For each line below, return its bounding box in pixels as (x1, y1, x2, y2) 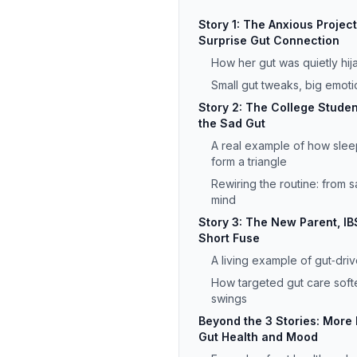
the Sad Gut (198, 116, 265, 130)
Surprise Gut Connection (198, 33, 339, 47)
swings (211, 292, 247, 305)
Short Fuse (198, 231, 260, 245)
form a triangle (211, 155, 287, 168)
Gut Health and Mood (198, 330, 318, 343)
